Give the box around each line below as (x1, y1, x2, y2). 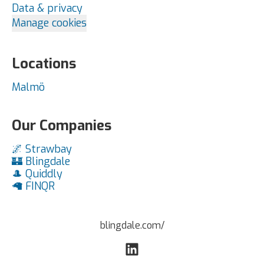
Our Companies (12, 116, 111, 135)
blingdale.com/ (100, 219, 164, 232)
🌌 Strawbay (12, 142, 72, 156)
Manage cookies (12, 16, 87, 30)
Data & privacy (12, 1, 82, 15)
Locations (12, 54, 76, 73)
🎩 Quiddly (12, 167, 62, 181)
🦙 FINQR (12, 179, 55, 193)
